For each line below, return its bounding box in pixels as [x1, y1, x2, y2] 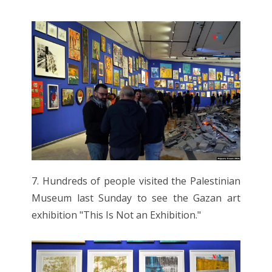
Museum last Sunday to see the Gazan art [32, 191, 240, 205]
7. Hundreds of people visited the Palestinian [32, 174, 240, 188]
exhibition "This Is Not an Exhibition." [32, 208, 202, 222]
